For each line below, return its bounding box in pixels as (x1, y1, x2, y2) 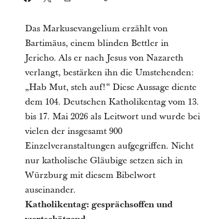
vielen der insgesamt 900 (24, 125, 122, 137)
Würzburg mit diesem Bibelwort (24, 169, 155, 181)
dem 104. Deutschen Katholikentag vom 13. (24, 96, 199, 108)
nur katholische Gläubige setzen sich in (24, 154, 183, 167)
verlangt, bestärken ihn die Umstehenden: (24, 66, 194, 79)
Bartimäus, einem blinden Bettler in (24, 37, 169, 49)
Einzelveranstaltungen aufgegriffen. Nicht (24, 140, 194, 152)
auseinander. (24, 184, 76, 196)
